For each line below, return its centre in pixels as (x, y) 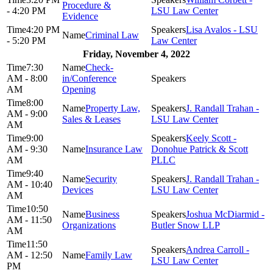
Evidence (80, 16)
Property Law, (113, 108)
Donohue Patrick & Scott (200, 149)
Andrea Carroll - (218, 249)
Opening (79, 89)
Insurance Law (114, 149)
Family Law (109, 255)
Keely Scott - (211, 138)
